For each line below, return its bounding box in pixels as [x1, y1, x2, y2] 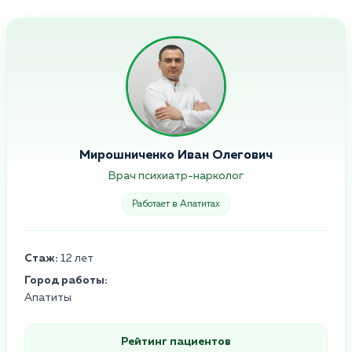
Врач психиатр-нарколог [108, 170, 244, 181]
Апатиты [24, 291, 71, 303]
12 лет [58, 252, 93, 264]
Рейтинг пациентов [121, 335, 231, 347]
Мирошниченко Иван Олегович [79, 148, 273, 162]
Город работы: [24, 274, 108, 286]
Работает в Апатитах [132, 199, 220, 209]
